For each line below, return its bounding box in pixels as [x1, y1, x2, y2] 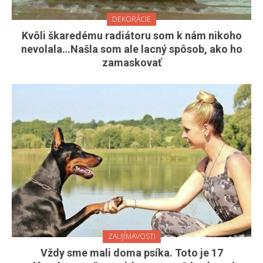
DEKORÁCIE [112, 14, 151, 25]
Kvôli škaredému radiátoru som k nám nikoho [21, 29, 242, 42]
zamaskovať [102, 56, 161, 69]
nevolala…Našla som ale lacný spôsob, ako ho [21, 43, 242, 56]
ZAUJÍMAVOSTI [107, 231, 156, 242]
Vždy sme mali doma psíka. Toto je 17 [40, 247, 223, 259]
